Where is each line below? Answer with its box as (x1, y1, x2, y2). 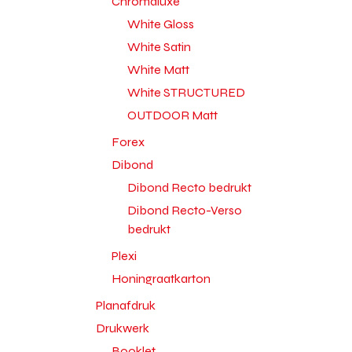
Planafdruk (96, 298, 156, 313)
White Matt (127, 62, 189, 77)
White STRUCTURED (127, 85, 245, 100)
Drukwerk (96, 321, 149, 335)
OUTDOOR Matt (127, 108, 218, 123)
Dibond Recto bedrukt (127, 180, 251, 195)
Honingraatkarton (112, 271, 211, 286)
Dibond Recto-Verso (127, 203, 242, 218)
